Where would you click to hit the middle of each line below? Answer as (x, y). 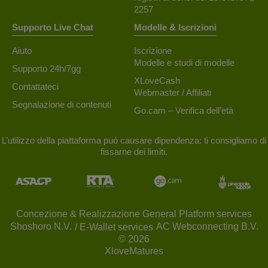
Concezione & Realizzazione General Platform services (134, 214)
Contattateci (35, 87)
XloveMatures (134, 251)
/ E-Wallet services (114, 227)
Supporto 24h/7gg (46, 69)
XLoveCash (157, 81)
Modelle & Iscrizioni (175, 28)
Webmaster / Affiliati (173, 93)
